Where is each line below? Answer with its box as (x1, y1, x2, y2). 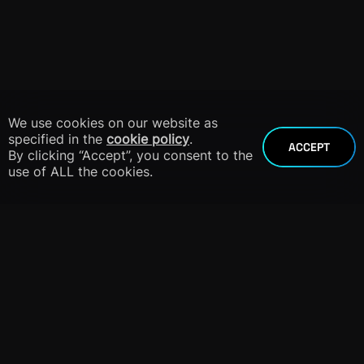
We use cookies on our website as (8, 115, 218, 131)
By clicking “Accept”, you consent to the (8, 147, 253, 163)
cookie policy (106, 131, 189, 147)
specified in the (8, 131, 106, 147)
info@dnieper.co (119, 318, 245, 338)
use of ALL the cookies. (8, 163, 153, 180)
